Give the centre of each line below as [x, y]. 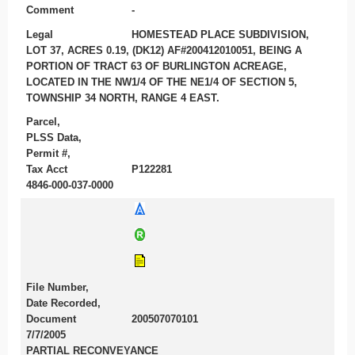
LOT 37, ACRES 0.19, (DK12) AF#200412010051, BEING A [164, 50]
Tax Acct [46, 170]
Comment [50, 10]
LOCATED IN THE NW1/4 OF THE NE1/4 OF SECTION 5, [161, 82]
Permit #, [48, 154]
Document [51, 319]
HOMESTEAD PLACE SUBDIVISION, [221, 34]
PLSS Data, [53, 138]
